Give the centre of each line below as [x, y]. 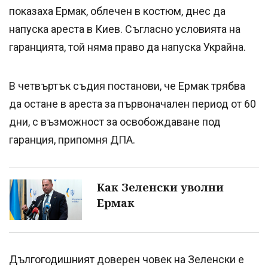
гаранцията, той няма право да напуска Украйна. [127, 47]
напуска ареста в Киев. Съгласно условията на [125, 29]
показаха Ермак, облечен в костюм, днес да [117, 11]
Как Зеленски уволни [160, 188]
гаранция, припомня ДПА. [72, 140]
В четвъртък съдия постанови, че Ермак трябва [127, 86]
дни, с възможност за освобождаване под [115, 122]
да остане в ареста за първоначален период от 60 [133, 104]
